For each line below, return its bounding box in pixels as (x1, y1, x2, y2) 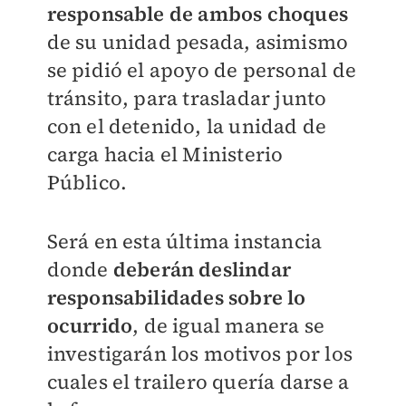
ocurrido (46, 312, 133, 340)
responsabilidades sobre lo (46, 284, 306, 312)
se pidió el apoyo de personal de (46, 56, 356, 84)
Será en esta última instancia (46, 227, 323, 256)
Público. (46, 169, 128, 197)
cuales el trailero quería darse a (46, 368, 350, 396)
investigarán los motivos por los (46, 340, 353, 368)
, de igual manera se (132, 312, 325, 340)
